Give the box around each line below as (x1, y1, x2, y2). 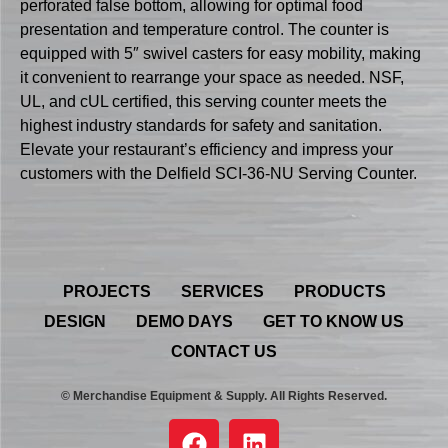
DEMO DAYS (136, 312, 233, 330)
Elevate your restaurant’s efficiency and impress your (20, 141, 393, 159)
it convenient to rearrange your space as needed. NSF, (20, 69, 404, 87)
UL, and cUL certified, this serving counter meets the (20, 93, 387, 111)
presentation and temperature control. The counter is (20, 21, 389, 39)
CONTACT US (171, 342, 277, 360)
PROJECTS (62, 282, 151, 300)
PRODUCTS (293, 282, 386, 300)
